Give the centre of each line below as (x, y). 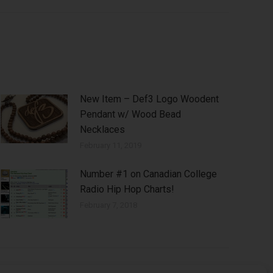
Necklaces (102, 130)
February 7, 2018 (108, 205)
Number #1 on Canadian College (148, 174)
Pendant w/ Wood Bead (130, 115)
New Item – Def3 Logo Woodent (149, 99)
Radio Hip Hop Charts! (127, 190)
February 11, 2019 (111, 146)
